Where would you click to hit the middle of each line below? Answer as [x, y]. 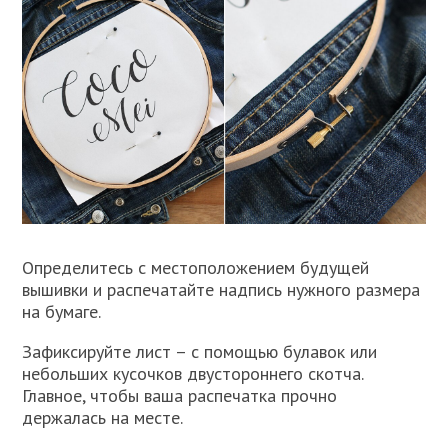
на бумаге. [62, 312]
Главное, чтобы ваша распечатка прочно [180, 396]
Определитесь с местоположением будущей [196, 268]
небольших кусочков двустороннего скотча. [193, 374]
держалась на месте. [103, 418]
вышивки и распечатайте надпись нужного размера [221, 290]
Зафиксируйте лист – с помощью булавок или [200, 352]
